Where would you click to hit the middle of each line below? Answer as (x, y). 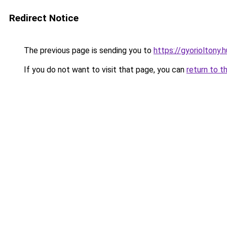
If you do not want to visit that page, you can (104, 70)
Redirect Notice (44, 18)
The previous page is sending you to (88, 50)
